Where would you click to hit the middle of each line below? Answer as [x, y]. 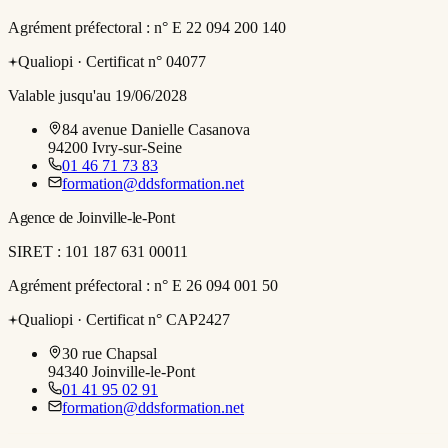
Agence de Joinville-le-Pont [91, 218]
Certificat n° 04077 [146, 62]
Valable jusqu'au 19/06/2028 [97, 96]
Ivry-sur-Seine [137, 148]
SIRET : [36, 252]
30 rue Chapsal [109, 354]
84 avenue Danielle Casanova [156, 130]
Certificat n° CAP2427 [158, 320]
